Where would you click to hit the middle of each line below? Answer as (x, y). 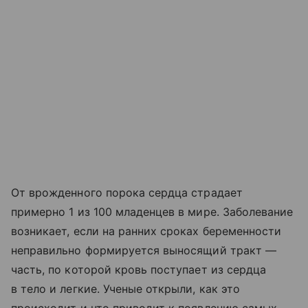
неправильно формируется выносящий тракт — (144, 251)
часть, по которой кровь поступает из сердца (139, 270)
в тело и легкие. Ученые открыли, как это (125, 289)
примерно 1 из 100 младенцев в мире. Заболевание (152, 212)
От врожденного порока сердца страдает (127, 193)
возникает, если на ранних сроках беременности (146, 231)
